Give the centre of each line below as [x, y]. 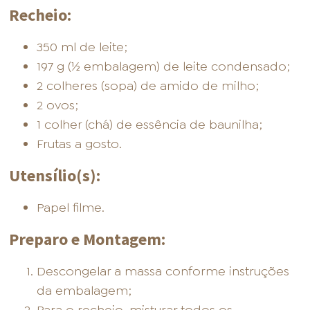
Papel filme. [71, 208]
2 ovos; [58, 106]
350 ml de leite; [82, 47]
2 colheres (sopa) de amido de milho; [148, 86]
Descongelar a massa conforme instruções [163, 272]
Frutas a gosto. [80, 144]
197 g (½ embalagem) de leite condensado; [164, 67]
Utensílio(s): [55, 176]
